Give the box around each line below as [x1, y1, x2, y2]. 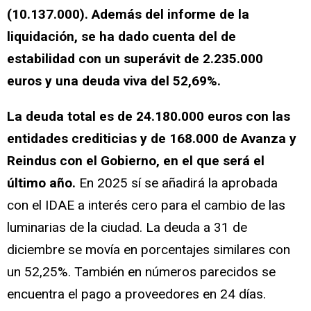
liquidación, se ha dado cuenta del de [7, 28, 236, 44]
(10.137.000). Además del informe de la [7, 6, 249, 22]
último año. [7, 175, 76, 192]
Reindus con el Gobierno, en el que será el [7, 153, 264, 169]
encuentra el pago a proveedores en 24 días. [7, 286, 266, 303]
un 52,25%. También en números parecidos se [7, 264, 276, 280]
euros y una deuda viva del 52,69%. [7, 72, 221, 89]
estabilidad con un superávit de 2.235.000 [7, 50, 263, 67]
